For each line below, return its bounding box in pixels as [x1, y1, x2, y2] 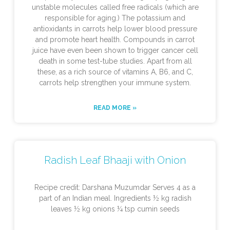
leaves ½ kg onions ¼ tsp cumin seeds [50, 205, 180, 214]
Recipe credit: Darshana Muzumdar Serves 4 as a [34, 183, 196, 192]
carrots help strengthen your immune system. [39, 79, 191, 87]
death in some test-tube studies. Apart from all [38, 57, 192, 66]
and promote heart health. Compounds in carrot [35, 35, 195, 44]
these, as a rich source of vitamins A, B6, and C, [37, 68, 193, 76]
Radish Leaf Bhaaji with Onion [44, 154, 186, 167]
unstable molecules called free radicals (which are [31, 3, 199, 12]
